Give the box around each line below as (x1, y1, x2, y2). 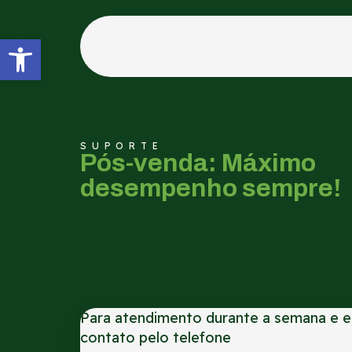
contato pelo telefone (80, 328, 231, 346)
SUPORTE (80, 140, 163, 152)
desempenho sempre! (80, 174, 341, 202)
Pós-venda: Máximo (80, 149, 316, 177)
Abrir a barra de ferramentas (7, 31, 154, 62)
